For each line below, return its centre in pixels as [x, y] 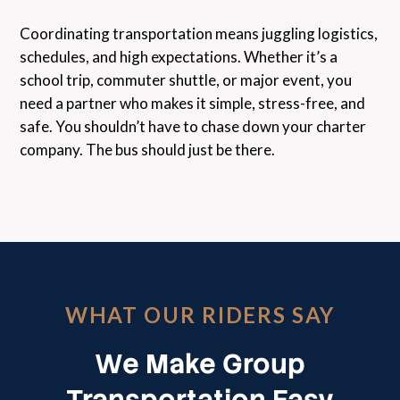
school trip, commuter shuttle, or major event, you [186, 79]
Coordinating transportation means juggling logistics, [199, 33]
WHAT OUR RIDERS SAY [200, 314]
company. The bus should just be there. [148, 149]
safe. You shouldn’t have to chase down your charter [193, 126]
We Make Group [200, 363]
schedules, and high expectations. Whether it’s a [179, 56]
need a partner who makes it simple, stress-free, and [193, 103]
